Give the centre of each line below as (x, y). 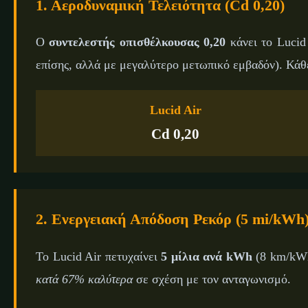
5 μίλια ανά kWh (207, 256)
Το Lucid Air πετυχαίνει (99, 256)
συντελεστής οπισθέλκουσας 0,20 (137, 42)
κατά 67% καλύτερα (84, 279)
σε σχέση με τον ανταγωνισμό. (212, 279)
